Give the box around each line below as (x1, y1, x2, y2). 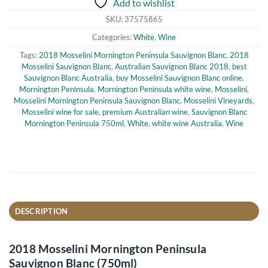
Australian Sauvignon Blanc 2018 (114, 61, 229, 71)
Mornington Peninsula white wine (98, 84, 211, 94)
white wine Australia (152, 118, 222, 128)
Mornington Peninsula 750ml (25, 118, 124, 128)
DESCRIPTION (14, 206, 68, 216)
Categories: (92, 32, 133, 42)
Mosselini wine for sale (21, 106, 99, 117)
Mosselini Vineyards (184, 95, 252, 105)
